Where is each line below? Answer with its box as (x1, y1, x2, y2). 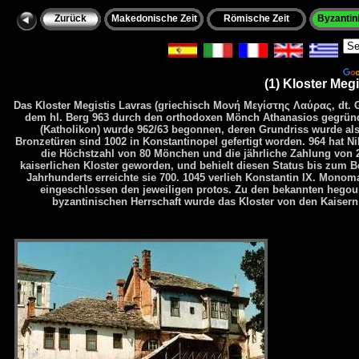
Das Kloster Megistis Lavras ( (14, 99, 158, 111)
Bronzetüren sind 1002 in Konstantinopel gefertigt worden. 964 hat (15, 135, 347, 147)
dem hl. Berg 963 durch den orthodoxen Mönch (25, 111, 263, 123)
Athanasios (263, 111, 318, 123)
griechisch (158, 99, 210, 111)
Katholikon (43, 123, 97, 135)
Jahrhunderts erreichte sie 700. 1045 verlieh (26, 171, 245, 184)
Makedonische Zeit (111, 12, 197, 24)
